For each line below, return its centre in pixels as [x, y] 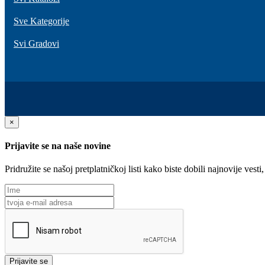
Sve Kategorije [41, 21]
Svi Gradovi [36, 43]
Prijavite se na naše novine [58, 146]
